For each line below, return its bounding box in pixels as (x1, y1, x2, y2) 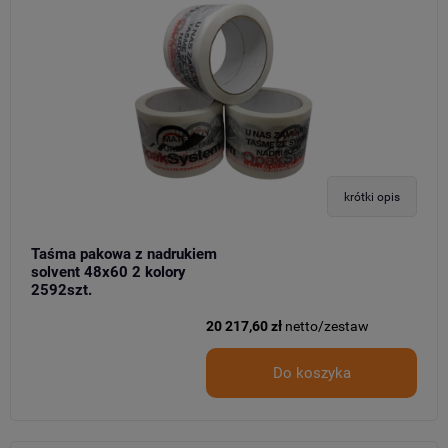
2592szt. (31, 281, 92, 299)
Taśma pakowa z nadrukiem (31, 245, 217, 263)
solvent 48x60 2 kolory (31, 263, 186, 281)
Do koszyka (272, 364, 351, 382)
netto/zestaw (285, 318, 369, 334)
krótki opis (344, 189, 400, 204)
